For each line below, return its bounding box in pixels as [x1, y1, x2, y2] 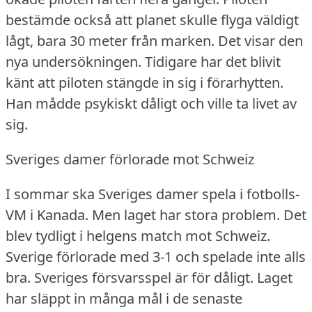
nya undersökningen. [6, 52, 141, 71]
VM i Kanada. [6, 205, 88, 224]
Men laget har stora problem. [92, 205, 280, 224]
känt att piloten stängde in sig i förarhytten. [6, 72, 283, 92]
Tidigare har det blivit [145, 52, 281, 71]
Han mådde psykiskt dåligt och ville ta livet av [6, 93, 297, 113]
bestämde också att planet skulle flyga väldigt [6, 10, 299, 29]
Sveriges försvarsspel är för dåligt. [34, 267, 253, 287]
